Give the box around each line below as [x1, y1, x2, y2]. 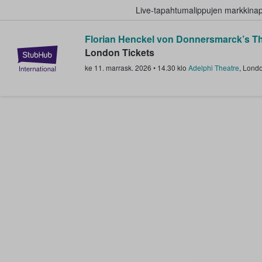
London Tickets [84, 46, 154, 59]
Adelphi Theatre [188, 63, 239, 73]
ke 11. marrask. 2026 [84, 63, 151, 73]
